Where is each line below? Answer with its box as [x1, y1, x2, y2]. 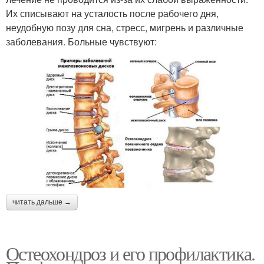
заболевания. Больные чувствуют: [6, 34, 157, 48]
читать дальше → [12, 197, 71, 206]
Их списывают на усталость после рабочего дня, [6, 6, 219, 20]
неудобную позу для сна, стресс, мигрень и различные [6, 20, 243, 34]
